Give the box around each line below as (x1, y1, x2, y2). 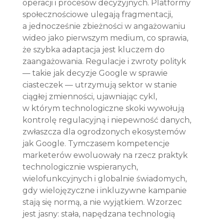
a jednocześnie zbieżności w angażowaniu (22, 21, 188, 31)
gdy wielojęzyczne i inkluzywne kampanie (22, 185, 189, 195)
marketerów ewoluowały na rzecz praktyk (22, 150, 190, 160)
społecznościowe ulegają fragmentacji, (22, 9, 175, 19)
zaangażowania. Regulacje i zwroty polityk (22, 56, 189, 66)
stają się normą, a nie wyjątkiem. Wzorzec (22, 197, 184, 207)
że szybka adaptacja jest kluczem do (22, 44, 167, 54)
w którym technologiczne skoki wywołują (22, 103, 187, 113)
